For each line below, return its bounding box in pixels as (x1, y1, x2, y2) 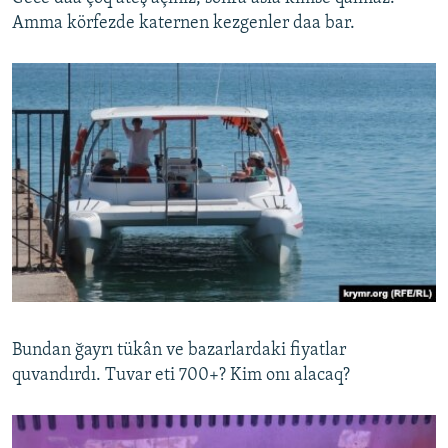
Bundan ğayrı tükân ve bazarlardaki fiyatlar (12, 341, 346, 361)
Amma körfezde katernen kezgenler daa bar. (12, 14, 355, 34)
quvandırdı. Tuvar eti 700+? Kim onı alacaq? (12, 366, 350, 386)
